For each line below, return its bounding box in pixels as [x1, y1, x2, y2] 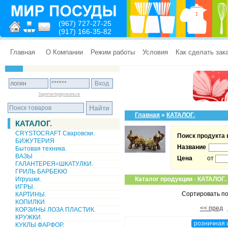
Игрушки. [15, 176, 41, 183]
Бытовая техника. [15, 145, 67, 152]
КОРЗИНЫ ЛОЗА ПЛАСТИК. [15, 206, 96, 213]
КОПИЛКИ [15, 198, 45, 206]
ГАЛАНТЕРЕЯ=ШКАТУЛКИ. [15, 160, 93, 167]
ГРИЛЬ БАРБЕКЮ [15, 168, 67, 175]
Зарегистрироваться [38, 91, 80, 97]
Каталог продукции [135, 176, 192, 183]
